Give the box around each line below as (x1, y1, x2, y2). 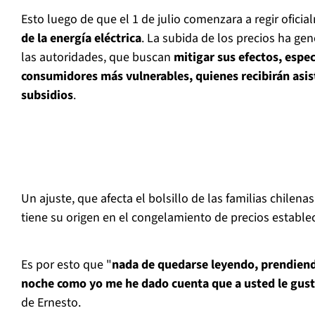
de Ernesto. (21, 294, 81, 312)
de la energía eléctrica (21, 30, 141, 48)
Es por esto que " (21, 256, 112, 274)
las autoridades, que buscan (21, 49, 174, 67)
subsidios (21, 86, 73, 105)
